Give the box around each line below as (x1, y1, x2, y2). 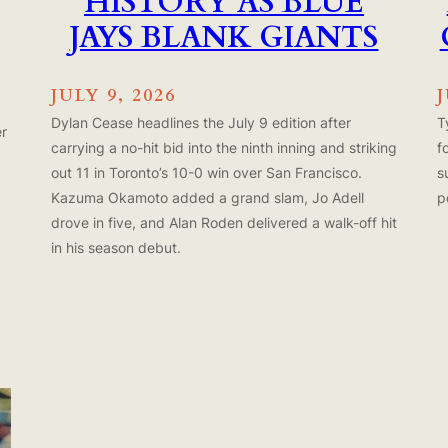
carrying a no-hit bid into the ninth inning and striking (50, 138, 397, 156)
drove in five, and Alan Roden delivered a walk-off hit (50, 213, 397, 231)
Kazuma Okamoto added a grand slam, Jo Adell (50, 188, 364, 206)
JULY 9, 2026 (50, 83, 176, 107)
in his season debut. (50, 238, 181, 256)
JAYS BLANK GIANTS (69, 18, 379, 59)
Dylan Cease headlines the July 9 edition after (50, 113, 351, 131)
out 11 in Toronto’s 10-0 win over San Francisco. (50, 163, 362, 181)
